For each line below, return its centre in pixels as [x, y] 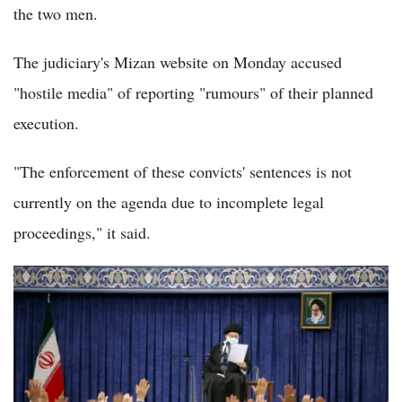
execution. [46, 122]
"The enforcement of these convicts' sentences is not [183, 171]
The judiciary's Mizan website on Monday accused [178, 61]
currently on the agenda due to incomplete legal [169, 201]
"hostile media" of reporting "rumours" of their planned [193, 92]
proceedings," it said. [82, 232]
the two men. [56, 13]
